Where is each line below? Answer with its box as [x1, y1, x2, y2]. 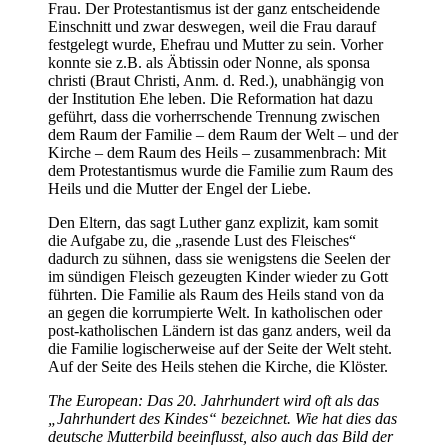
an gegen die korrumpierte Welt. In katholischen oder [48, 304, 382, 322]
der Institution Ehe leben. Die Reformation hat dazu [48, 90, 373, 108]
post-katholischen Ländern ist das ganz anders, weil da [48, 322, 391, 340]
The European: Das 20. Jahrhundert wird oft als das [48, 392, 379, 410]
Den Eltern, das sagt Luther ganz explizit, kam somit [48, 214, 378, 232]
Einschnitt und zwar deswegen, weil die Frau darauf [48, 18, 376, 36]
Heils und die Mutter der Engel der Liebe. [48, 180, 311, 198]
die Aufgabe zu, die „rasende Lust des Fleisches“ [48, 232, 356, 250]
